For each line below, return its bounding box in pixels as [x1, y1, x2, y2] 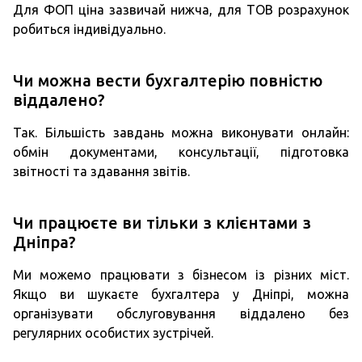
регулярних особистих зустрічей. [13, 326, 213, 340]
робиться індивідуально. [13, 22, 166, 36]
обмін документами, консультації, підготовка [13, 145, 349, 159]
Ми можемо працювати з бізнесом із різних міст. [13, 267, 349, 282]
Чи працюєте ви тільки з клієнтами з [13, 213, 311, 232]
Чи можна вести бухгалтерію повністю [13, 71, 322, 90]
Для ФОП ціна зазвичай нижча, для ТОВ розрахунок [13, 2, 349, 17]
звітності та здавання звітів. [13, 164, 190, 179]
